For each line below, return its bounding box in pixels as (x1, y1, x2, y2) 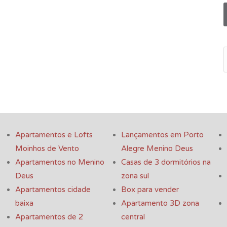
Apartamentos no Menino (15, 158, 104, 167)
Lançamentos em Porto (121, 130, 204, 140)
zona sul (121, 171, 149, 181)
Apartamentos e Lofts (15, 130, 93, 140)
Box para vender (121, 185, 179, 195)
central (121, 212, 145, 222)
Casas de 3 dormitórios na (121, 158, 211, 167)
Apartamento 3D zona (121, 199, 199, 208)
